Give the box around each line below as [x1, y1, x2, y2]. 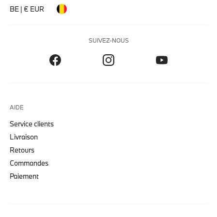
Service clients [10, 119, 54, 128]
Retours [10, 145, 34, 155]
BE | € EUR [10, 4, 44, 14]
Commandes [10, 158, 48, 168]
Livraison [10, 132, 38, 141]
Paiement [10, 171, 39, 181]
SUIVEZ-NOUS [88, 36, 129, 44]
